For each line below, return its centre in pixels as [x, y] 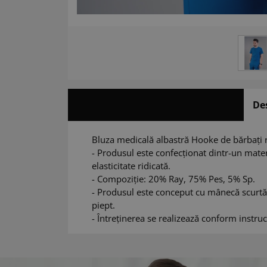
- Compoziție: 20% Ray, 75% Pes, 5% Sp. [174, 179]
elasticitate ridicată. [131, 166]
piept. [104, 205]
